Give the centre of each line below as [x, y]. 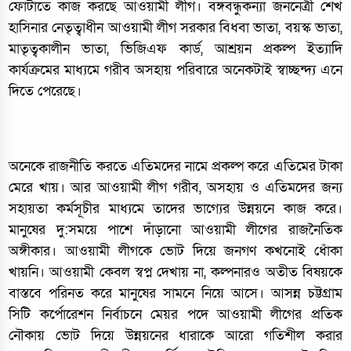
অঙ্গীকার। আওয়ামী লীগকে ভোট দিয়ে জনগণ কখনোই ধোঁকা [175, 251]
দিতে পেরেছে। [45, 91]
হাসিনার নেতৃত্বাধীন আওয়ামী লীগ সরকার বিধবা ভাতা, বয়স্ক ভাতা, [175, 28]
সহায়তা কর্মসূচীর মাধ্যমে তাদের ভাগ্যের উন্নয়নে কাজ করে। [175, 209]
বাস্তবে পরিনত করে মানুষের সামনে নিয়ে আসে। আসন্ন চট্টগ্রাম [175, 293]
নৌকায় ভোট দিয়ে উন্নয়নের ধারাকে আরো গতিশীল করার [175, 336]
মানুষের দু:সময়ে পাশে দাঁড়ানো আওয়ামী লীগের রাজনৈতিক [175, 230]
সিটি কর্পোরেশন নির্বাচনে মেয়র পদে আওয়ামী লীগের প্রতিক [175, 315]
